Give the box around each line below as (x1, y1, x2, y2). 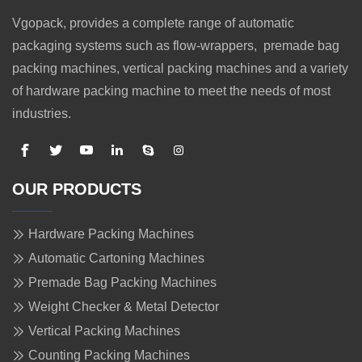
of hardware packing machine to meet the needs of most (12, 84, 330, 99)
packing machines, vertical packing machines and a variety (12, 61, 348, 76)
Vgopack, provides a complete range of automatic (12, 16, 294, 31)
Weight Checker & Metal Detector (28, 300, 219, 314)
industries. (12, 107, 71, 121)
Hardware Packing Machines (28, 227, 194, 242)
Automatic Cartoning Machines (28, 251, 204, 266)
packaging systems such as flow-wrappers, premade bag (12, 39, 339, 53)
